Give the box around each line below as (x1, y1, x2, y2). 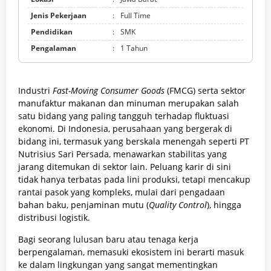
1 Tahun (120, 43, 148, 54)
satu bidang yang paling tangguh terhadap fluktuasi (18, 110, 229, 122)
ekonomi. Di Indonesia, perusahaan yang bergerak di (18, 123, 232, 135)
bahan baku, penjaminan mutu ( (18, 199, 149, 211)
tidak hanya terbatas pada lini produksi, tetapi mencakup (18, 174, 250, 186)
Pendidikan (31, 27, 73, 38)
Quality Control (149, 199, 207, 211)
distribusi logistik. (18, 212, 90, 224)
